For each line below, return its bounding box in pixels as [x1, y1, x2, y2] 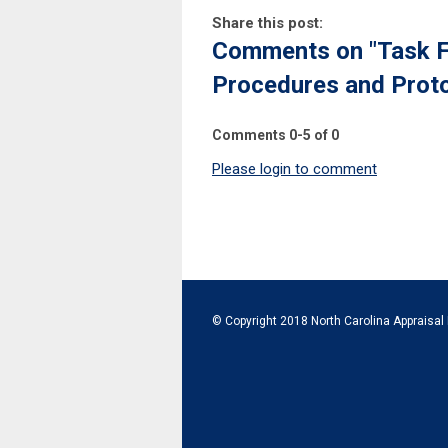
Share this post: [212, 14, 323, 33]
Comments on [212, 37, 369, 66]
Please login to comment [212, 160, 377, 179]
